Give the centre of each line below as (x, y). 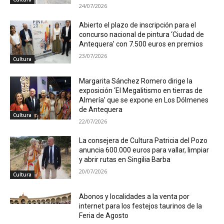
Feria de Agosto (104, 215)
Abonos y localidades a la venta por (134, 196)
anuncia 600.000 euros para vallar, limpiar (144, 150)
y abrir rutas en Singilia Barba (125, 160)
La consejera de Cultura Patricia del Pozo (143, 141)
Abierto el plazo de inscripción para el (138, 25)
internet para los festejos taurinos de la (141, 206)
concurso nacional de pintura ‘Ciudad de (142, 35)
